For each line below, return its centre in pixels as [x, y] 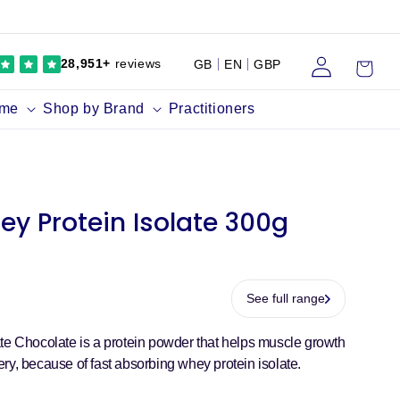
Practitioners [212, 108]
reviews [136, 63]
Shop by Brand [94, 108]
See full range [286, 298]
